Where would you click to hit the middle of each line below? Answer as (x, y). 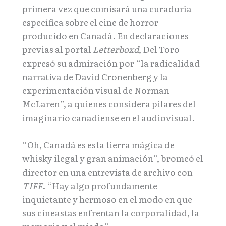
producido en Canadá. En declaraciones (105, 35)
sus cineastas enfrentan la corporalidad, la (111, 212)
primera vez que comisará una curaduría (107, 8)
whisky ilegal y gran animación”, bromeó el (113, 158)
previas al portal (58, 49)
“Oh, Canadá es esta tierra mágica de (98, 144)
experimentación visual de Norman (96, 90)
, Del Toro (159, 49)
